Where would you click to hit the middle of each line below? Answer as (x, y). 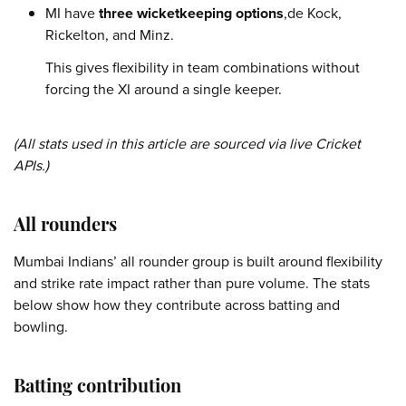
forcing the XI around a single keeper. (164, 89)
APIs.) (31, 165)
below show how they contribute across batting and (177, 305)
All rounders (65, 227)
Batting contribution (97, 388)
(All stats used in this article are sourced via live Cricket (187, 144)
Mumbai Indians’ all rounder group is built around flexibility (198, 261)
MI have (72, 13)
